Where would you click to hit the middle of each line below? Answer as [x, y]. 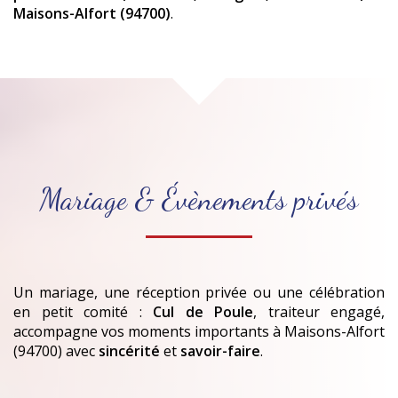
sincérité [131, 350]
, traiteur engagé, [319, 311]
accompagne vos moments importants [143, 331]
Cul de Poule [203, 311]
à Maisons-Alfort [329, 331]
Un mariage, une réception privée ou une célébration [199, 292]
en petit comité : [83, 311]
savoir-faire [220, 350]
